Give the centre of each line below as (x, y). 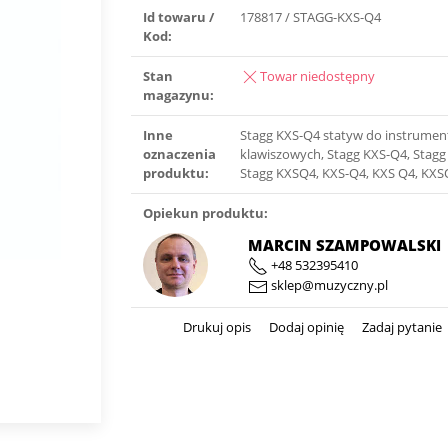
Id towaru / (179, 17)
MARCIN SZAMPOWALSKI (344, 244)
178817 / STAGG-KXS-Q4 (311, 17)
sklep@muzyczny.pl (327, 285)
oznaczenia (180, 154)
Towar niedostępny (318, 76)
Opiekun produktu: (206, 213)
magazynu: (179, 95)
